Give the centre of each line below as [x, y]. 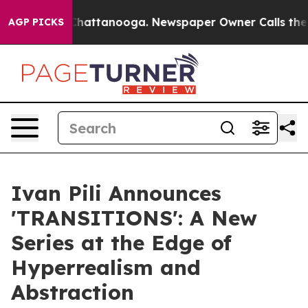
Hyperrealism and [106, 267]
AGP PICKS [36, 22]
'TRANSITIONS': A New [134, 218]
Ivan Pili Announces [116, 193]
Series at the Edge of [121, 243]
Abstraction [73, 292]
